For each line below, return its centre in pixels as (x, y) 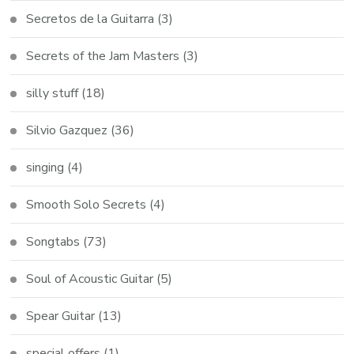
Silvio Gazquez (67, 131)
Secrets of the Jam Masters (103, 56)
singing (45, 168)
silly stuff (53, 94)
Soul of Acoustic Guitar (90, 279)
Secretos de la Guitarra (90, 19)
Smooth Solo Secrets (87, 205)
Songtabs (53, 242)
